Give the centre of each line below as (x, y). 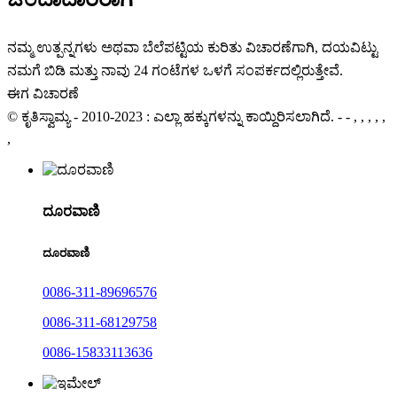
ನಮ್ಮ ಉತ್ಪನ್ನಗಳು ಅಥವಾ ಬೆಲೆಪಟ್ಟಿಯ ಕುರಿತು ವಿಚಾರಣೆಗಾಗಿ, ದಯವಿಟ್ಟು (192, 48)
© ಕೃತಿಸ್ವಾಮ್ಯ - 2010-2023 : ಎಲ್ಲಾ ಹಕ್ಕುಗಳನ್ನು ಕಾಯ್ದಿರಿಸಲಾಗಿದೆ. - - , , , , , (196, 117)
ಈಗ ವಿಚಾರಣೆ (43, 94)
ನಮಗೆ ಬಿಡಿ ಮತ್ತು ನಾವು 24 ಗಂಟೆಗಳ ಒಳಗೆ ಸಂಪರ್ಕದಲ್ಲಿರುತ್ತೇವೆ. (175, 71)
